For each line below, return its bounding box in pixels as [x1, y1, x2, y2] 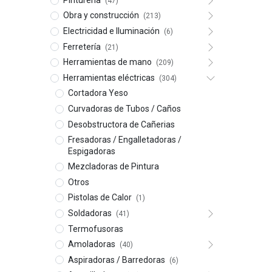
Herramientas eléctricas [63, 72, 155, 83]
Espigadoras [67, 146, 115, 157]
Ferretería [63, 41, 101, 52]
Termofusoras [67, 223, 123, 234]
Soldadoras [67, 208, 112, 218]
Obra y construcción [63, 10, 139, 21]
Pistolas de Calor [67, 192, 132, 203]
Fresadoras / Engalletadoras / [67, 135, 182, 145]
